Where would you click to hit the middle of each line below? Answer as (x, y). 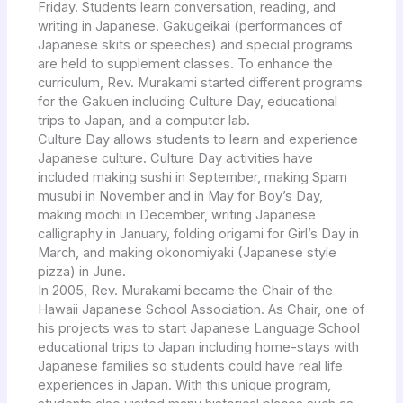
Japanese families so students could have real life (191, 366)
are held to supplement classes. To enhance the (186, 63)
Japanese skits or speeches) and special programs (196, 45)
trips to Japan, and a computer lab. (144, 120)
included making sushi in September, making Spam (193, 177)
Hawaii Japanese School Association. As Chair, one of (201, 309)
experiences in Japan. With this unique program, (185, 385)
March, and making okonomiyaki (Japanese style (188, 252)
